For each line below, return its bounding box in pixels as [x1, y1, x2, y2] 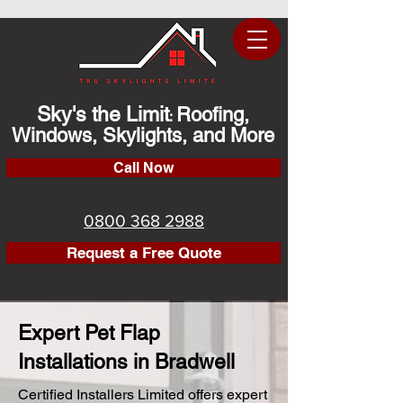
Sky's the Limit [37, 103, 169, 126]
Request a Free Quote [66, 243, 221, 262]
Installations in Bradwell [18, 350, 235, 373]
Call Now [113, 159, 174, 176]
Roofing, [176, 103, 249, 126]
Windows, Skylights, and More [12, 124, 274, 147]
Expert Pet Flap [18, 321, 160, 345]
